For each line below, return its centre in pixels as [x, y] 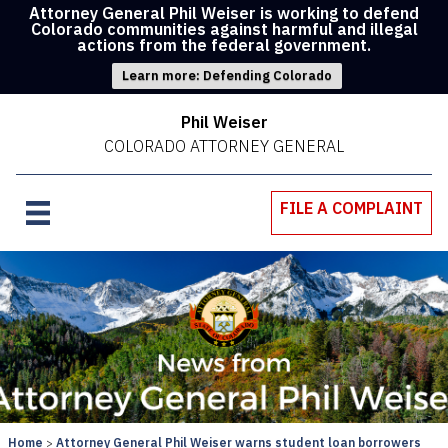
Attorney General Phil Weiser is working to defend [224, 13]
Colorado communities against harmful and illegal [224, 29]
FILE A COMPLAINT [351, 208]
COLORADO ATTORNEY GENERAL [224, 146]
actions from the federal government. [224, 45]
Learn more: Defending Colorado [226, 75]
